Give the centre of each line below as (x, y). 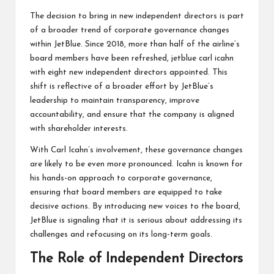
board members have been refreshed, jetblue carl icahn (132, 59)
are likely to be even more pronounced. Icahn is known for (136, 165)
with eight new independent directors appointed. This (129, 73)
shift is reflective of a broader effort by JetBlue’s (122, 87)
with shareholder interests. (79, 129)
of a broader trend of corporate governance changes (130, 31)
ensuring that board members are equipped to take (126, 193)
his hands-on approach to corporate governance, (121, 179)
